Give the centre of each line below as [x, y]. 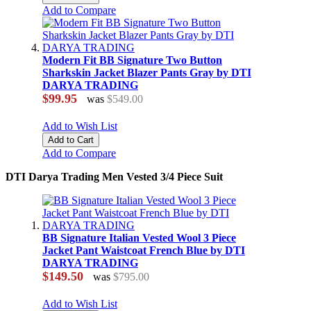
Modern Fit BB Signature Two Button [132, 60]
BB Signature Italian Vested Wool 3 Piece [139, 238]
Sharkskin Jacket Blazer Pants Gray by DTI [146, 73]
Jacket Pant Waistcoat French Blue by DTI [143, 251]
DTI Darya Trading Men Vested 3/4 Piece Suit [114, 177]
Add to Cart [70, 140]
